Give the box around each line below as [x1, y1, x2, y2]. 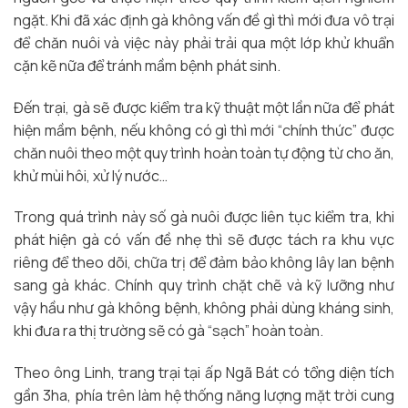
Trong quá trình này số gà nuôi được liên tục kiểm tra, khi [14, 207, 394, 228]
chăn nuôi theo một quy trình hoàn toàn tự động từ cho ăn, [14, 142, 394, 163]
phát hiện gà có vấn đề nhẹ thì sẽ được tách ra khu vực [14, 229, 394, 250]
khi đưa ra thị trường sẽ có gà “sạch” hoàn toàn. [14, 321, 323, 342]
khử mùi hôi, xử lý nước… [14, 165, 170, 186]
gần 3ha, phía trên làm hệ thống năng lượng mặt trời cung [14, 385, 394, 406]
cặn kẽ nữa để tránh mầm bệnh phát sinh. [14, 55, 280, 76]
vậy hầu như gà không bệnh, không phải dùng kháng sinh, [14, 298, 394, 319]
